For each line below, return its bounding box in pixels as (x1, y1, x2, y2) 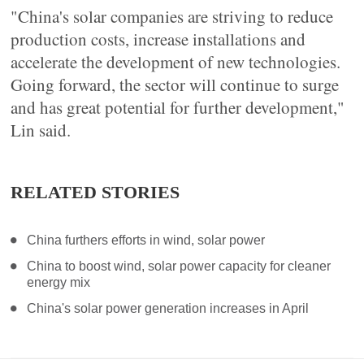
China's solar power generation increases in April (27, 301, 310, 315)
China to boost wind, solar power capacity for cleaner (27, 259, 331, 273)
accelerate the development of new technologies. (11, 50, 341, 73)
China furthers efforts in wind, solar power (27, 233, 266, 247)
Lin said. (11, 119, 71, 141)
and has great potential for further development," (11, 96, 345, 119)
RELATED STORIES (11, 182, 180, 202)
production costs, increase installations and (11, 28, 306, 50)
